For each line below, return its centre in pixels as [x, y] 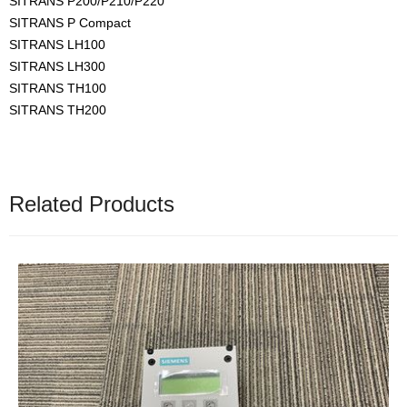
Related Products [92, 203]
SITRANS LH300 [57, 66]
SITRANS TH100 [58, 88]
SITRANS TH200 [58, 109]
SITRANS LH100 [57, 44]
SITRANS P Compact [70, 22]
